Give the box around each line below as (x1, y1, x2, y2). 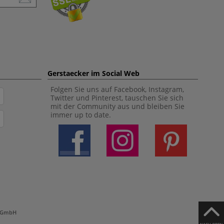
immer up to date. (50, 110, 111, 119)
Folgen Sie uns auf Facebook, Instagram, (50, 84, 184, 94)
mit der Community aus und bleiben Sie (50, 101, 184, 111)
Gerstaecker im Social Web (47, 68, 139, 78)
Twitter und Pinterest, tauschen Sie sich (50, 93, 183, 102)
